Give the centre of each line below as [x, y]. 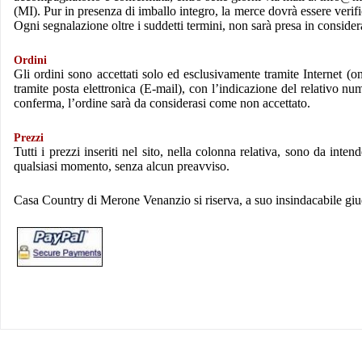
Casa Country [49, 200]
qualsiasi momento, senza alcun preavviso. [122, 166]
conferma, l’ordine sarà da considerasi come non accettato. [162, 103]
